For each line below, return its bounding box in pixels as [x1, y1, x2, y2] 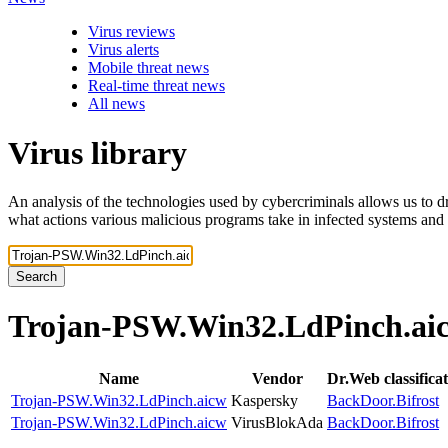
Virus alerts [88, 41, 159, 59]
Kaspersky [231, 391, 298, 409]
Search [16, 269, 57, 284]
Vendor [251, 369, 303, 387]
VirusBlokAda [231, 413, 323, 431]
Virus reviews [88, 23, 175, 41]
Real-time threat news [88, 77, 225, 95]
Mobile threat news [88, 59, 209, 77]
